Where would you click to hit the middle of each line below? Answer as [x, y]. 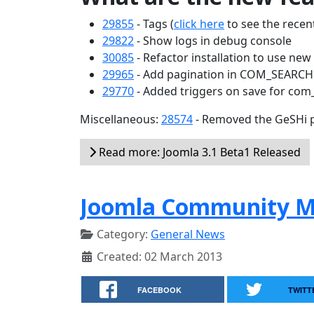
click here [199, 24]
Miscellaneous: [121, 119]
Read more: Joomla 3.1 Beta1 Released [198, 152]
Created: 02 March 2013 [159, 257]
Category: [122, 234]
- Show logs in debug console [213, 41]
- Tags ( [154, 24]
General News [188, 234]
